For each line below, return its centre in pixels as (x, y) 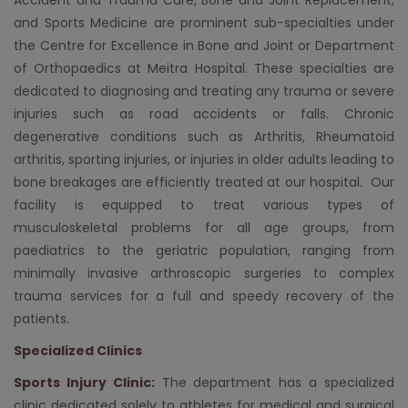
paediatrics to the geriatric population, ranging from (204, 250)
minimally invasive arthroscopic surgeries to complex (204, 273)
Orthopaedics (78, 68)
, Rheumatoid (349, 136)
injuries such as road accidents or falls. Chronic (204, 113)
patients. (41, 318)
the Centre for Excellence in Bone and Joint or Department (204, 45)
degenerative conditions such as (134, 136)
